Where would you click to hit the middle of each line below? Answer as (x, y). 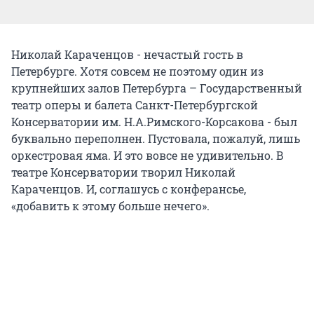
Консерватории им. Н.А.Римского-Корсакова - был (154, 121)
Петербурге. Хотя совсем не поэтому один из (137, 71)
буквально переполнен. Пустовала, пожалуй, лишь (156, 138)
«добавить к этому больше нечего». (110, 205)
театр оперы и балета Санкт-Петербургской (135, 104)
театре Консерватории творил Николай (123, 172)
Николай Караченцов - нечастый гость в (127, 54)
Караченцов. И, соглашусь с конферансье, (129, 189)
